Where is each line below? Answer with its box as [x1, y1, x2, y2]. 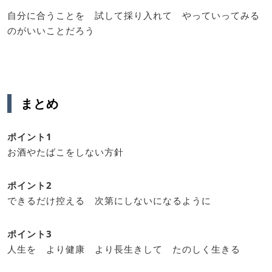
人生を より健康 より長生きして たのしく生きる [7, 243, 240, 255]
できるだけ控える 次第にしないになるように [7, 194, 211, 206]
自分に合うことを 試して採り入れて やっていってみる [7, 8, 260, 21]
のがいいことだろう [7, 24, 95, 36]
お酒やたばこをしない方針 [7, 146, 124, 158]
